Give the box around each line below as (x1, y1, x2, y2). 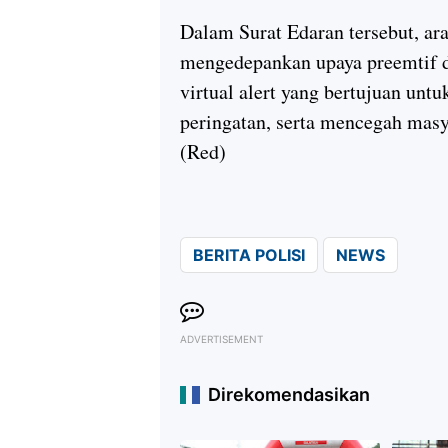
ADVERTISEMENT (180, 332, 263, 345)
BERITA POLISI (193, 244, 305, 265)
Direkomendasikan (208, 383, 370, 405)
